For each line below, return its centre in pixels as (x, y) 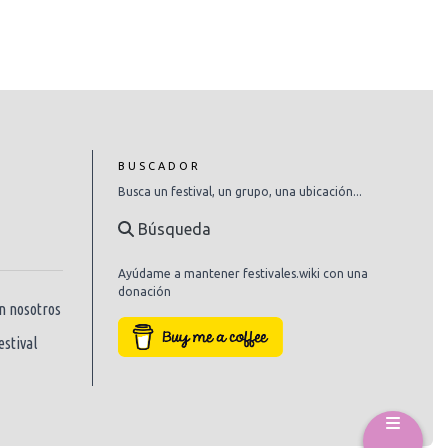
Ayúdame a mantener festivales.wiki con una (242, 273)
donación (144, 291)
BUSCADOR (159, 165)
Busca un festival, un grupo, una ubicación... (239, 191)
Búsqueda (172, 228)
